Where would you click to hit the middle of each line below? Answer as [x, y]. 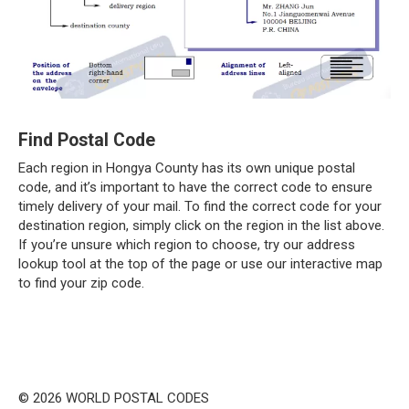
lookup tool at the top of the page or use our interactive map [200, 263]
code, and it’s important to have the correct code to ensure [195, 187]
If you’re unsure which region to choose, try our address [187, 244]
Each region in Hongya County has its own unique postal [187, 168]
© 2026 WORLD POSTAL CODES [114, 398]
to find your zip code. [81, 283]
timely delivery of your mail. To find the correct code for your [200, 206]
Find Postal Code [87, 141]
